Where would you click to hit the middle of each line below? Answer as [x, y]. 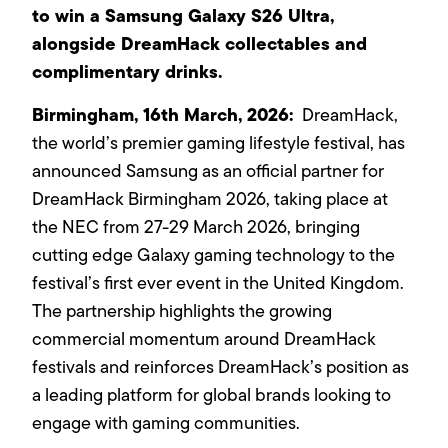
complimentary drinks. [127, 72]
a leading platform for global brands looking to [212, 394]
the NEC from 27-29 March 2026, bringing [196, 226]
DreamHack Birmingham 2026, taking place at [210, 198]
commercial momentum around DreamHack [204, 338]
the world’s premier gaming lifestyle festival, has [219, 142]
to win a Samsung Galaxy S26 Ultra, [183, 16]
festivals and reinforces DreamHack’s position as [221, 366]
